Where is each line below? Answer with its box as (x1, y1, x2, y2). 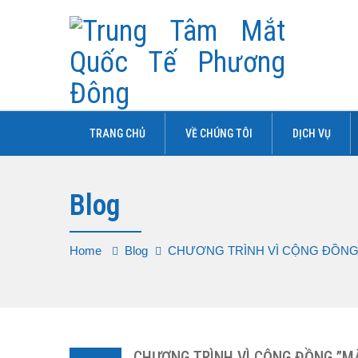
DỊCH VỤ (292, 127, 331, 140)
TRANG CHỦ (89, 127, 145, 140)
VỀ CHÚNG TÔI (185, 127, 253, 140)
